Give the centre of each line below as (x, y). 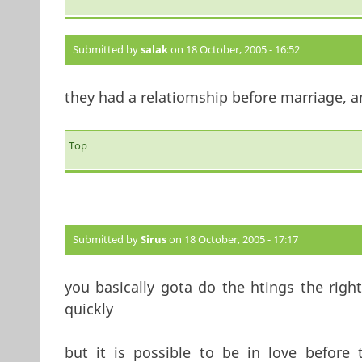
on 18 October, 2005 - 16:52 (234, 49)
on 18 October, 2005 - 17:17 (232, 239)
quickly (88, 308)
